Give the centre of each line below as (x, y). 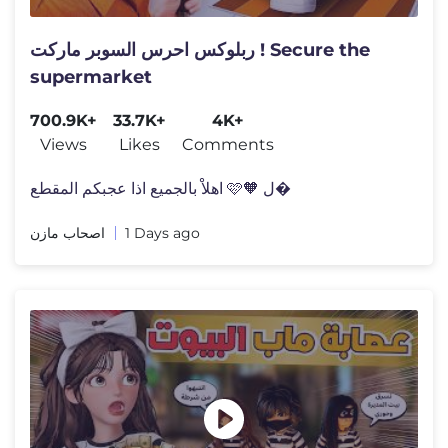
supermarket (91, 76)
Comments (228, 144)
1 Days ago (162, 232)
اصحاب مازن (67, 232)
